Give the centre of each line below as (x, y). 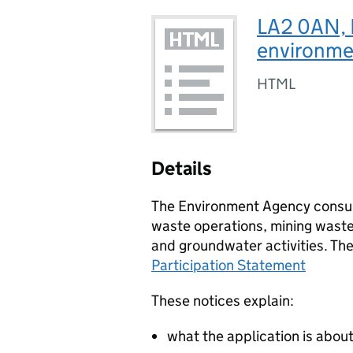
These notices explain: (223, 301)
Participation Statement (229, 265)
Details (182, 168)
